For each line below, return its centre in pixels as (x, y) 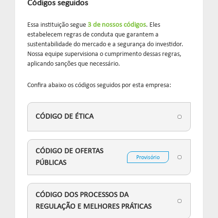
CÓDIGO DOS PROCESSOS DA (82, 195)
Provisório (148, 158)
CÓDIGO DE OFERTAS (69, 151)
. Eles (153, 25)
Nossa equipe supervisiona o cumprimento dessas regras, (104, 54)
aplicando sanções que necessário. (74, 64)
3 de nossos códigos (117, 25)
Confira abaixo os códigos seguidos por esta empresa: (99, 85)
